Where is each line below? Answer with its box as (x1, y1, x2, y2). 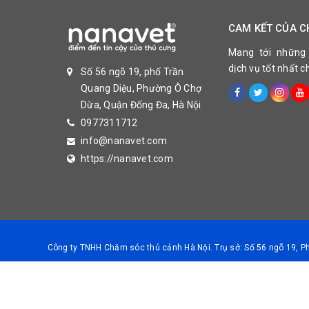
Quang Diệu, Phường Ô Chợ (81, 82, 201, 94)
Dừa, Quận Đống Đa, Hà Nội (81, 99, 201, 110)
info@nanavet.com (81, 134, 167, 146)
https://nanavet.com (81, 152, 173, 164)
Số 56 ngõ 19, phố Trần (81, 66, 184, 77)
